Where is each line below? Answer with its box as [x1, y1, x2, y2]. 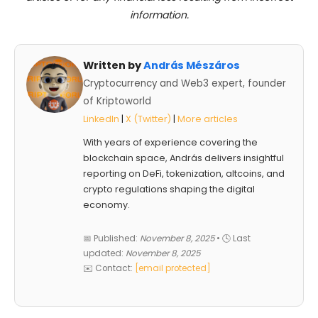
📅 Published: [83, 232, 140, 244]
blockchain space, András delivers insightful [83, 151, 284, 164]
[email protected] [135, 262, 211, 274]
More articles [177, 112, 238, 125]
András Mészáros [143, 57, 240, 72]
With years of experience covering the [83, 136, 258, 148]
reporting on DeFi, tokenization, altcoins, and [83, 167, 285, 180]
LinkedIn [83, 112, 119, 125]
